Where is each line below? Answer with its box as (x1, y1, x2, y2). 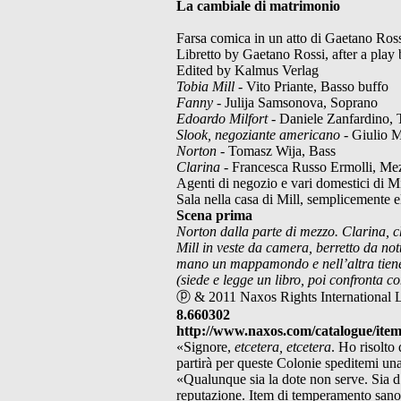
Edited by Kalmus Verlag (176, 62, 319, 78)
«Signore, (176, 338, 235, 354)
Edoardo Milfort (176, 110, 268, 126)
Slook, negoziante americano (176, 126, 340, 142)
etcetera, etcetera (235, 338, 331, 354)
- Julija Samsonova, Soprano (213, 94, 378, 110)
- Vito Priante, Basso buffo (238, 78, 388, 94)
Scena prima (176, 207, 252, 223)
